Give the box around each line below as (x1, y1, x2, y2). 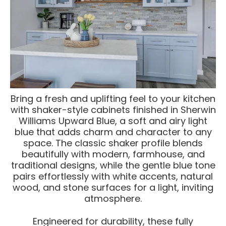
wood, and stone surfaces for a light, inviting (13, 181, 213, 194)
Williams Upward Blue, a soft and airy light (19, 115, 207, 128)
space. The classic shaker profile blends (23, 137, 203, 150)
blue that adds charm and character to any (14, 126, 212, 139)
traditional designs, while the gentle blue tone (11, 159, 215, 172)
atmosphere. (84, 192, 142, 205)
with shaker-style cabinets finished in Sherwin (10, 103, 216, 117)
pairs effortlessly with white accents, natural (13, 170, 213, 183)
